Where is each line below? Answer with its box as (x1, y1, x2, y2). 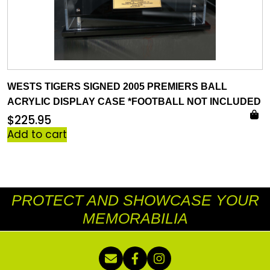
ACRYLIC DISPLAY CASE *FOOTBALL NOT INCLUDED (7, 96, 261, 107)
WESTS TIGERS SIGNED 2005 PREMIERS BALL (7, 81, 227, 92)
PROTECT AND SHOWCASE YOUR (11, 192, 259, 209)
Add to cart (7, 127, 67, 142)
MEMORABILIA (82, 210, 188, 227)
